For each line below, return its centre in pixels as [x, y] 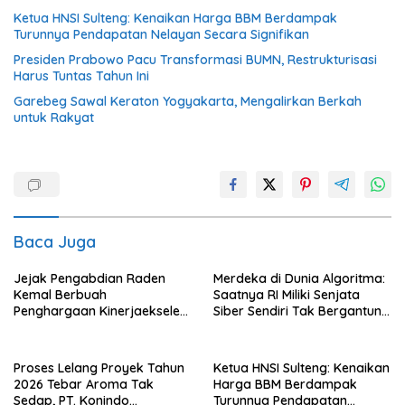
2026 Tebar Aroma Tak [84, 384]
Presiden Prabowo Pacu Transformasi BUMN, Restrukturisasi [195, 59]
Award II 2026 [55, 327]
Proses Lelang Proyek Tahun [99, 367]
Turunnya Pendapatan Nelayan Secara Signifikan [161, 34]
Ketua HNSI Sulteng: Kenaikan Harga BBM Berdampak [175, 18]
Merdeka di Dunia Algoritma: [299, 278]
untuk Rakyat [54, 117]
